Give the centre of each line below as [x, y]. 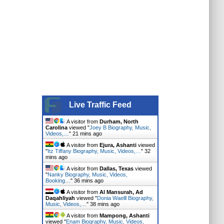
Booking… [58, 180]
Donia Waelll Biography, [125, 198]
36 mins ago [88, 180]
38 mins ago [104, 204]
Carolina [56, 127]
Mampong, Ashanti [124, 215]
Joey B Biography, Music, [120, 127]
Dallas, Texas [116, 168]
